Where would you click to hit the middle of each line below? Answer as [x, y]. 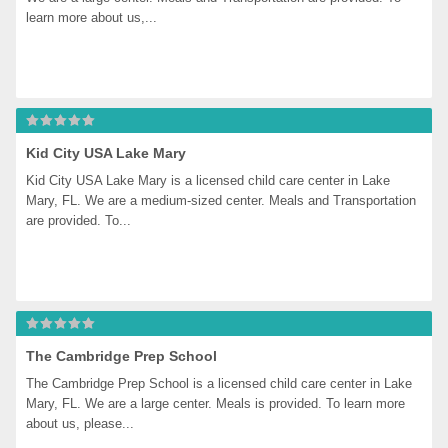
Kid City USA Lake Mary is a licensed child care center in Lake [208, 180]
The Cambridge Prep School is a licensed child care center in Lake [219, 383]
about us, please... [80, 423]
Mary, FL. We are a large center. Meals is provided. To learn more [216, 403]
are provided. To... [79, 220]
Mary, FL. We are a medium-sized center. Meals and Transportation [221, 200]
